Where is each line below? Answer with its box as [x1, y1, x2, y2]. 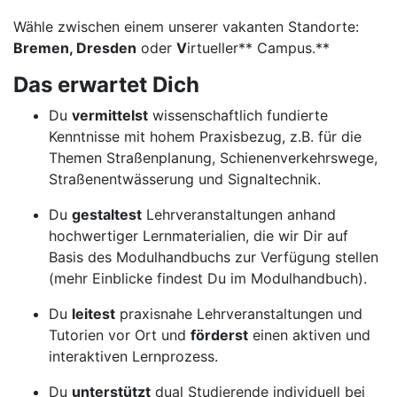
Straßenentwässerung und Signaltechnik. [49, 170, 321, 188]
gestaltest [72, 206, 142, 223]
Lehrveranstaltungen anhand [142, 206, 336, 223]
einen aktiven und [248, 326, 370, 344]
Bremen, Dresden [13, 39, 136, 57]
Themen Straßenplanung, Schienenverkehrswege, [49, 149, 378, 167]
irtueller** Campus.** [187, 39, 330, 57]
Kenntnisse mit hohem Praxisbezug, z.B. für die [49, 128, 362, 145]
